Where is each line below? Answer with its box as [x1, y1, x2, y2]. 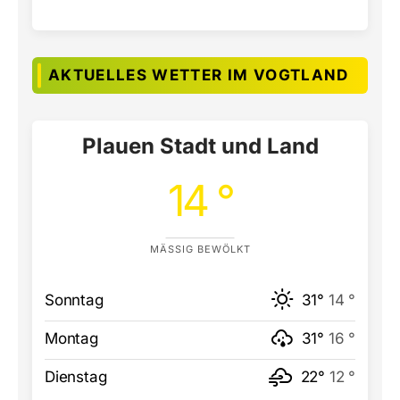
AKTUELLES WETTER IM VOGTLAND [48, 66, 349, 84]
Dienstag [45, 368, 107, 386]
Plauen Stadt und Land [81, 133, 319, 159]
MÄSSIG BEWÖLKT [149, 243, 244, 255]
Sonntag [45, 291, 104, 309]
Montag [45, 329, 98, 347]
